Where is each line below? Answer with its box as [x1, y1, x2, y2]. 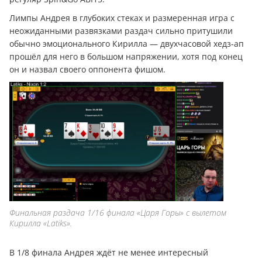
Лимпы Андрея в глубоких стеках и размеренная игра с [9, 12, 235, 23]
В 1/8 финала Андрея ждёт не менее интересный [9, 246, 208, 258]
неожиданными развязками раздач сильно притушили [9, 25, 233, 36]
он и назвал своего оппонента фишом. [9, 63, 168, 75]
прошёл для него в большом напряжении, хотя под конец [9, 50, 243, 62]
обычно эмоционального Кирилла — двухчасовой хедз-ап [9, 37, 244, 49]
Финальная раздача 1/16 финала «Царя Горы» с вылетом [9, 206, 226, 218]
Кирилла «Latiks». [9, 217, 72, 229]
